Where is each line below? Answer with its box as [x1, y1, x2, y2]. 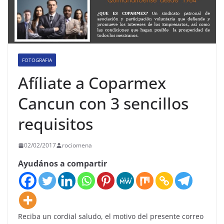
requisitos [18, 113, 93, 135]
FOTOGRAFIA [22, 56, 52, 64]
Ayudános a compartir [18, 158, 107, 169]
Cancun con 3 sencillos [18, 92, 188, 114]
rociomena [62, 141, 92, 150]
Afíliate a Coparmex [18, 72, 166, 94]
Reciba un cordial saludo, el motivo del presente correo [18, 211, 203, 221]
